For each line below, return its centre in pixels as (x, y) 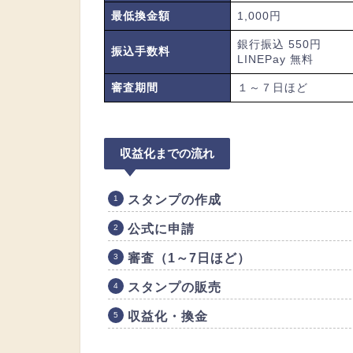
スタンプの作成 (175, 199)
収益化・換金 (168, 316)
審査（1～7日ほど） (189, 258)
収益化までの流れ (167, 153)
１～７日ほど (273, 87)
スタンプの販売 (175, 287)
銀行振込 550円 (279, 44)
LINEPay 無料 (275, 59)
